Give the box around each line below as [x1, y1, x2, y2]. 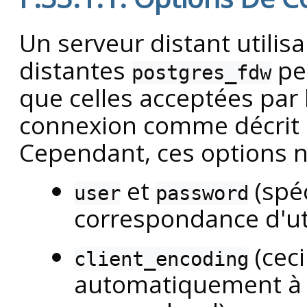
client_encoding [74, 247, 249, 271]
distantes [19, 53, 132, 87]
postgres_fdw [132, 61, 271, 85]
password [156, 182, 249, 206]
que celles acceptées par [19, 81, 304, 114]
